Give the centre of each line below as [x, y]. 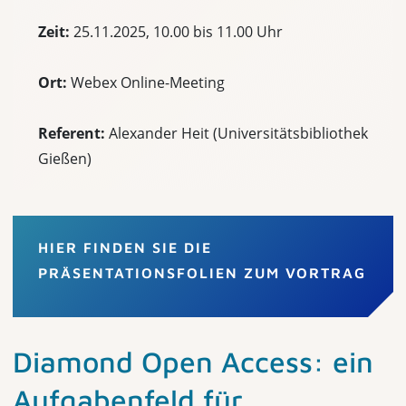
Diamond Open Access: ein [193, 362]
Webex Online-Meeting [146, 82]
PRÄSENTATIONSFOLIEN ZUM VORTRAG [202, 273]
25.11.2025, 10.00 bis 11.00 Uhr [178, 32]
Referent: [73, 133]
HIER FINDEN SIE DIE [125, 247]
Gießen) [65, 159]
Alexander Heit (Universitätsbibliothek [238, 133]
